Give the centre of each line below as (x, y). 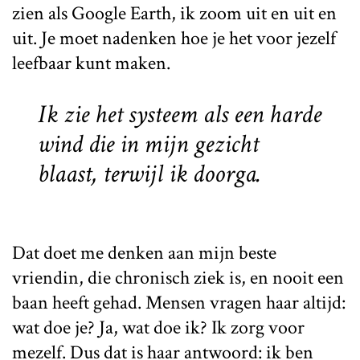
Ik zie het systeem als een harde (180, 114)
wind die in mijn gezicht (148, 144)
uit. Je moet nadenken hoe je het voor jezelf (174, 38)
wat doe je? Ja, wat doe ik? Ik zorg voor (158, 327)
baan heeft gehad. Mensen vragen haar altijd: (179, 302)
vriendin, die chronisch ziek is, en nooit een (178, 277)
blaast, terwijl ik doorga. (149, 174)
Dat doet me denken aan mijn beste (144, 252)
